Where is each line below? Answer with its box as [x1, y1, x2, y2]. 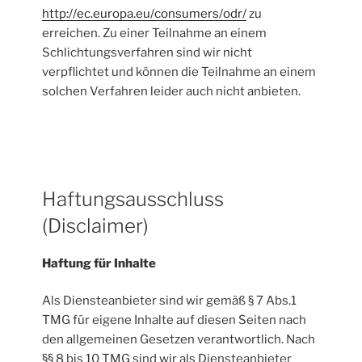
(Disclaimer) [42, 213, 149, 238]
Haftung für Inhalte [42, 255, 157, 271]
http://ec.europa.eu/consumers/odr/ [42, 6, 247, 21]
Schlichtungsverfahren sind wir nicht [42, 44, 253, 60]
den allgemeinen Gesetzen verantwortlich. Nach [42, 332, 316, 347]
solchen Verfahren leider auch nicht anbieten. [42, 83, 301, 99]
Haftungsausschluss [42, 187, 225, 211]
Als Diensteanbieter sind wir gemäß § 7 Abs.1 [42, 293, 297, 309]
